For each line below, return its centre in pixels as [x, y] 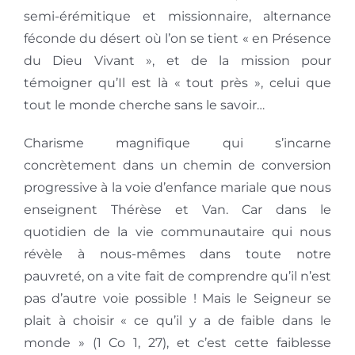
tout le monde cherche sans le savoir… [144, 105]
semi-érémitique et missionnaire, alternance [177, 17]
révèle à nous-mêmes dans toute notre [177, 254]
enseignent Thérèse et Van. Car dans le [177, 210]
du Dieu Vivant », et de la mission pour [177, 61]
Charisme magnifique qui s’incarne [177, 143]
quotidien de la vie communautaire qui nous [177, 232]
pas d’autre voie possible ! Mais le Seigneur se [177, 299]
